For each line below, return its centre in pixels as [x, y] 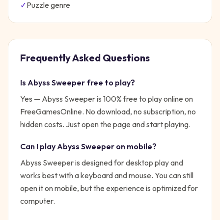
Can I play [39, 146]
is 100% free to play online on [144, 99]
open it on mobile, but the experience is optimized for [109, 188]
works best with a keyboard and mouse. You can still [107, 175]
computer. [38, 201]
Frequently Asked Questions [85, 58]
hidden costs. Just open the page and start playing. [105, 124]
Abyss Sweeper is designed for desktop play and [102, 163]
